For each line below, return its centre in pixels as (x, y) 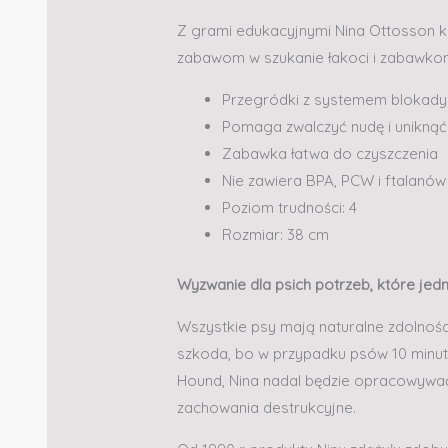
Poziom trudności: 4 (290, 208)
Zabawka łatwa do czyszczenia (330, 154)
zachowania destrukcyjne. (267, 407)
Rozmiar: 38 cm (276, 235)
